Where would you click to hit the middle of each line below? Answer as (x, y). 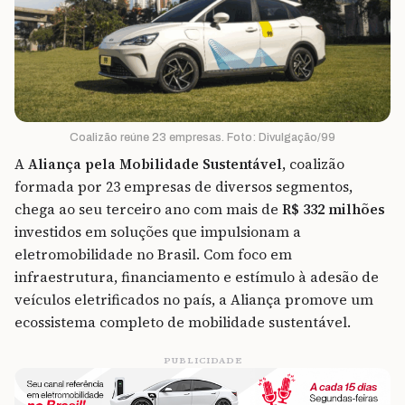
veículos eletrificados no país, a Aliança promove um (194, 300)
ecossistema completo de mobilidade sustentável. (183, 323)
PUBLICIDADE (202, 361)
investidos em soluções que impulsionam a (158, 232)
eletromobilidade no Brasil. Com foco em (153, 255)
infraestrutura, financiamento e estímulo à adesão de (197, 278)
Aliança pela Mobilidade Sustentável (155, 165)
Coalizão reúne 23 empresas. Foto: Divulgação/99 (202, 138)
